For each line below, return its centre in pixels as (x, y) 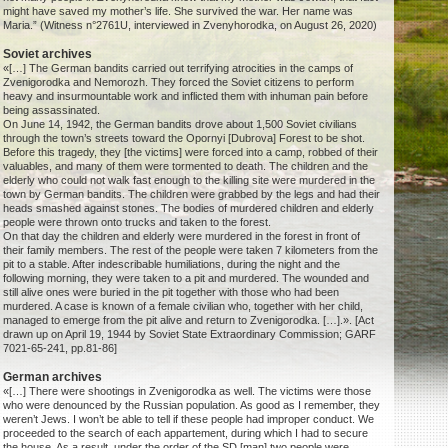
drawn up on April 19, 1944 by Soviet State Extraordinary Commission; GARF (190, 334)
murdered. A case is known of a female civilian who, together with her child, (183, 306)
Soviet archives (48, 54)
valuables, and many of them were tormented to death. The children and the (186, 166)
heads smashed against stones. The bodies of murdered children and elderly (189, 208)
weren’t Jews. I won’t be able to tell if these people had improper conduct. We (189, 419)
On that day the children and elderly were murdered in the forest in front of (182, 236)
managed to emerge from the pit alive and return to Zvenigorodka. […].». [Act (189, 320)
